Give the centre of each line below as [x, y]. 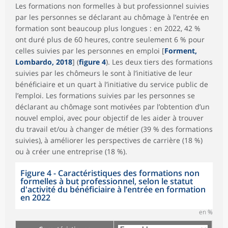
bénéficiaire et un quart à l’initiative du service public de [112, 84]
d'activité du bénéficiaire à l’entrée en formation [113, 189]
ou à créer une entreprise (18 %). [71, 151]
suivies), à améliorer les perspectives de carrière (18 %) [109, 140]
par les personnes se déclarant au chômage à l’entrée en [112, 17]
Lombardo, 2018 [44, 62]
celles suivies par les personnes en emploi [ [90, 50]
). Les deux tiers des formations [159, 62]
